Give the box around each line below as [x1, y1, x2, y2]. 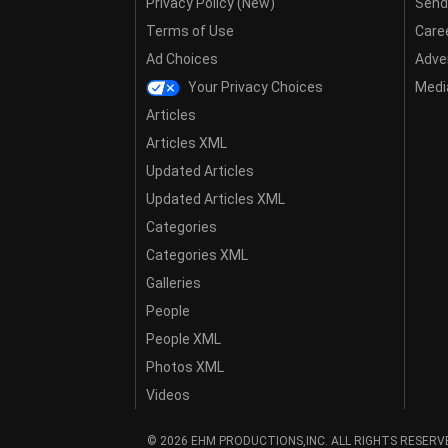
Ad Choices [146, 50, 218, 67]
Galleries [146, 274, 201, 291]
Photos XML [146, 358, 224, 375]
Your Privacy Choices [185, 78, 324, 95]
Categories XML [146, 246, 248, 263]
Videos [146, 386, 190, 403]
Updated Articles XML [146, 190, 285, 207]
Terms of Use [146, 22, 234, 39]
